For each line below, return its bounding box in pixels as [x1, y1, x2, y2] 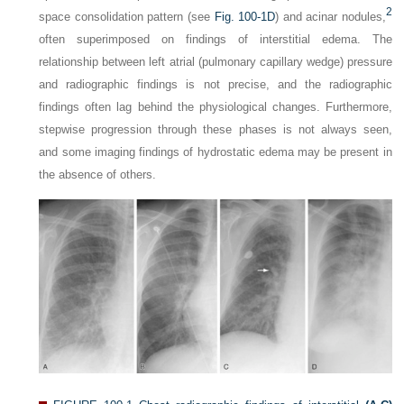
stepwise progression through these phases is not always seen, [39, 123, 392, 136]
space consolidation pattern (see [39, 10, 215, 23]
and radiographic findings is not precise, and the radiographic [39, 78, 392, 91]
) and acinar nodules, [275, 10, 386, 23]
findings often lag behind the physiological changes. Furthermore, [39, 100, 392, 114]
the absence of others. [39, 168, 157, 181]
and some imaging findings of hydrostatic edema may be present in [39, 145, 392, 159]
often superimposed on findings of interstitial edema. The [39, 32, 392, 46]
